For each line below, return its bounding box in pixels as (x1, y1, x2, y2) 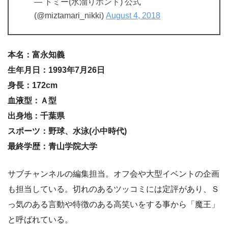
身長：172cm (8, 80, 58, 90)
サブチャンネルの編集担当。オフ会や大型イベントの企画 (8, 169, 219, 178)
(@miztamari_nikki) (34, 11, 106, 20)
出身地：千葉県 (8, 111, 65, 120)
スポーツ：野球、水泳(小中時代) (8, 126, 127, 135)
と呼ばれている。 (8, 215, 73, 224)
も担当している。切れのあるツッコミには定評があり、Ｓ (8, 184, 219, 193)
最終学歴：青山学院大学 (8, 141, 97, 151)
